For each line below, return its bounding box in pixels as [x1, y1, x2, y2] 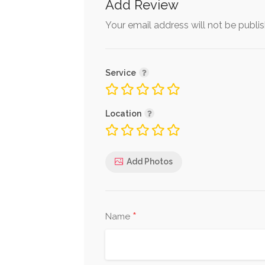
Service [105, 67, 138, 77]
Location [105, 108, 143, 118]
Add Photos [127, 157, 173, 167]
